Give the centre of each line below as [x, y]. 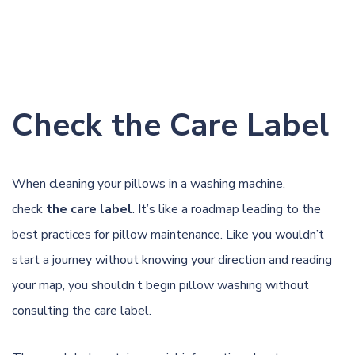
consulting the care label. [82, 310]
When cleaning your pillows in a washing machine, [149, 183]
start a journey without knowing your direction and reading [172, 260]
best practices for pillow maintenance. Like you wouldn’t [168, 234]
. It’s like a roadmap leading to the [227, 209]
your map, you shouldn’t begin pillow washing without [160, 285]
